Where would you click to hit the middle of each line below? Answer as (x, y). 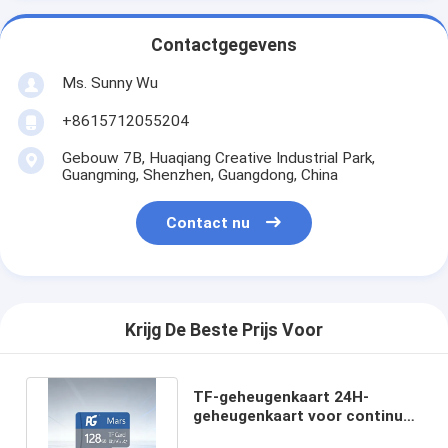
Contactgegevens (224, 45)
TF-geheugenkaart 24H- (281, 396)
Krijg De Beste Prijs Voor (224, 330)
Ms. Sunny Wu (109, 82)
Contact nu (208, 223)
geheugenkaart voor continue (303, 415)
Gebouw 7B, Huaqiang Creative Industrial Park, (218, 157)
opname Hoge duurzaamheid (299, 434)
